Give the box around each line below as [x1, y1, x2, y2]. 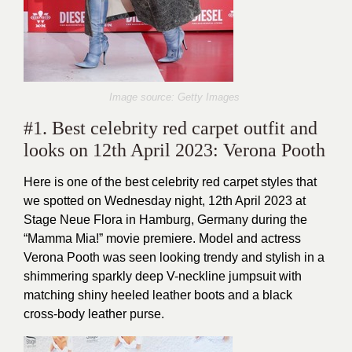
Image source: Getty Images [109, 91, 243, 103]
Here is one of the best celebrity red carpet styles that [24, 175, 317, 189]
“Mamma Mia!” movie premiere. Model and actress [24, 232, 301, 245]
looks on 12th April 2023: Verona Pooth [24, 140, 325, 160]
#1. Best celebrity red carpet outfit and [24, 118, 317, 138]
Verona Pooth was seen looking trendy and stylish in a [24, 251, 324, 264]
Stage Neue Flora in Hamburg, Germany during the [24, 213, 307, 226]
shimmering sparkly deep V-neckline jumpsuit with [24, 269, 302, 283]
